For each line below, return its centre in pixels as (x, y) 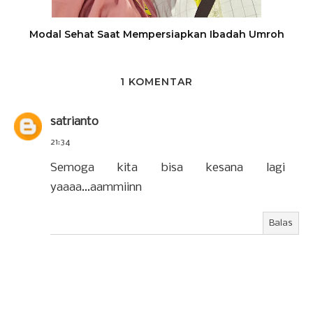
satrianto (74, 122)
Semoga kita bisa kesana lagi (168, 168)
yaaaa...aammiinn (96, 187)
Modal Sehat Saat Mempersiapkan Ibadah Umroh (156, 34)
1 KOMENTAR (156, 81)
